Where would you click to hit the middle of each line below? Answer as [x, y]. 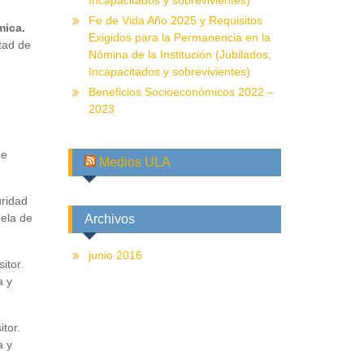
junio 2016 [115, 255]
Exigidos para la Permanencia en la [179, 37]
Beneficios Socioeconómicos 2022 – [181, 92]
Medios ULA [134, 162]
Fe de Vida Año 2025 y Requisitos [175, 20]
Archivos [109, 219]
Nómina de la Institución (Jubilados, [180, 54]
